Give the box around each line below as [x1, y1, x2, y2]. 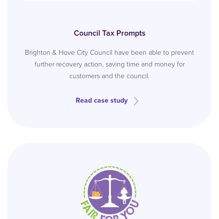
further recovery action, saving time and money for [34, 59, 185, 69]
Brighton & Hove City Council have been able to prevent [25, 47, 194, 58]
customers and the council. [69, 71, 150, 81]
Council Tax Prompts [73, 27, 146, 39]
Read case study [76, 95, 128, 106]
